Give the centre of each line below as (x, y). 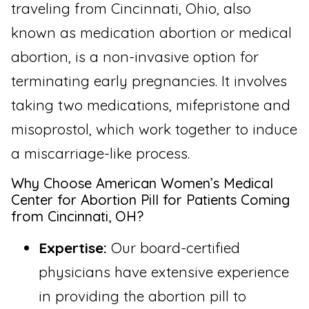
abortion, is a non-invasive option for (135, 56)
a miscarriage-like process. (100, 153)
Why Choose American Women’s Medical (142, 183)
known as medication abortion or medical (151, 32)
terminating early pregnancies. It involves (149, 80)
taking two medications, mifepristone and (151, 104)
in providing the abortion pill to (142, 296)
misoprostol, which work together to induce (154, 129)
